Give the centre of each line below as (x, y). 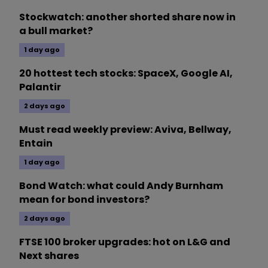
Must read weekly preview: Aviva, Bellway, (125, 129)
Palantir (40, 87)
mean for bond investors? (84, 199)
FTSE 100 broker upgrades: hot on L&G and (125, 242)
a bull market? (56, 31)
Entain (36, 143)
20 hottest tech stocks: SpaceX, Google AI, (126, 73)
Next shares (49, 255)
